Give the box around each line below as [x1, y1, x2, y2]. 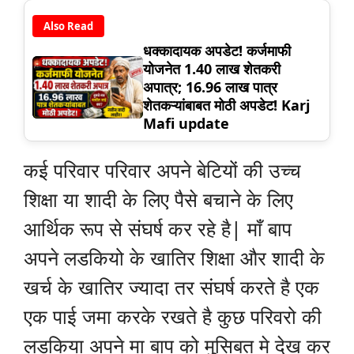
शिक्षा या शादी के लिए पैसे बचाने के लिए [24, 186, 293, 213]
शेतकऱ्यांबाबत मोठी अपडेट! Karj [143, 96, 310, 115]
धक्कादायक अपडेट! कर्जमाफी [143, 41, 291, 61]
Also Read [43, 19, 93, 34]
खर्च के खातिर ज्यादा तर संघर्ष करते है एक [24, 273, 319, 301]
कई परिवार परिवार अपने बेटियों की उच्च [24, 156, 301, 184]
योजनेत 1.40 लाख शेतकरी [143, 59, 281, 79]
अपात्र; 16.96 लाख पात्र [143, 77, 277, 97]
